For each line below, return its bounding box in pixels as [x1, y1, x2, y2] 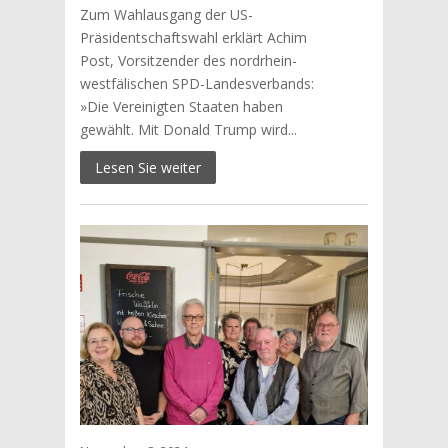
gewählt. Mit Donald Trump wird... [79, 120, 297, 139]
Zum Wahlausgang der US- [79, 5, 253, 24]
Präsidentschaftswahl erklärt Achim [79, 28, 307, 47]
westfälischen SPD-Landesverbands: [79, 74, 314, 93]
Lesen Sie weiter [94, 158, 201, 177]
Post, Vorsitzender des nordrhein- [79, 51, 297, 70]
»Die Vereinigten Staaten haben [79, 97, 283, 116]
